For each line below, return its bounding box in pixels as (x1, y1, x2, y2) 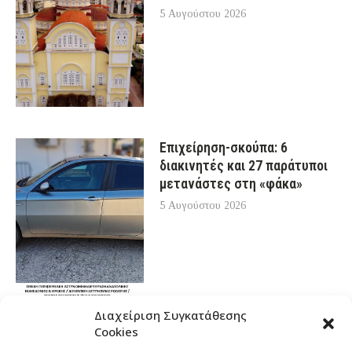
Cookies (94, 324, 138, 339)
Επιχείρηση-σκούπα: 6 (159, 138, 288, 156)
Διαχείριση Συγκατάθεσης (94, 307, 247, 323)
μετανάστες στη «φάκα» (159, 174, 303, 192)
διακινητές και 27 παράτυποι (159, 156, 328, 174)
